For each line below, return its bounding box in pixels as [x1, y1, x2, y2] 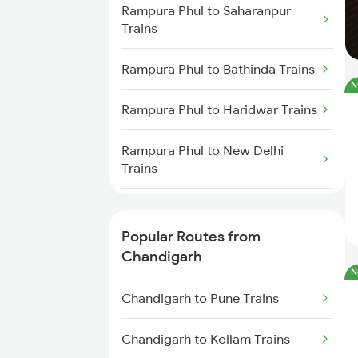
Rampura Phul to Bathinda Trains [121, 61, 315, 77]
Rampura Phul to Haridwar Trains [121, 101, 317, 117]
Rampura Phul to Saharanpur [121, 2, 291, 18]
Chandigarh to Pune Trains [121, 290, 279, 306]
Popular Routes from [121, 227, 261, 245]
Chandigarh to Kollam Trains [121, 331, 290, 347]
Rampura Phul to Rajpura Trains [121, 201, 308, 217]
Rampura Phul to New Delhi [121, 142, 284, 158]
